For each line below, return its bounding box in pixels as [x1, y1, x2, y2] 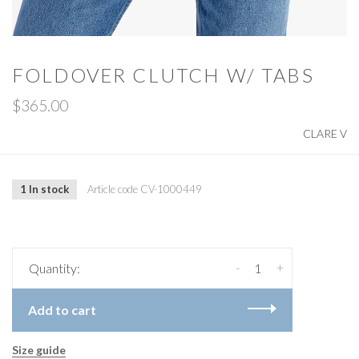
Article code [87, 183, 138, 196]
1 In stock [20, 182, 69, 196]
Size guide [12, 342, 66, 357]
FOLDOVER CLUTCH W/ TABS [12, 63, 314, 87]
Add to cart [28, 301, 96, 317]
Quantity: [29, 260, 80, 276]
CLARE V [303, 126, 347, 140]
